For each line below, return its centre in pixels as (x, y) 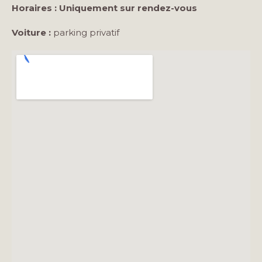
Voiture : (31, 33)
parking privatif (86, 33)
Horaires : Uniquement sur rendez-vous (104, 8)
